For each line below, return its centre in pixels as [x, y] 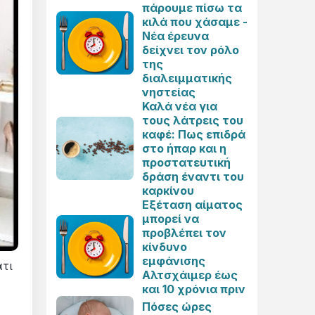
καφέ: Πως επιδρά [194, 134]
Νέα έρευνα [175, 36]
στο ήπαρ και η [184, 148]
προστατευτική [186, 162]
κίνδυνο [165, 247]
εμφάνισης [174, 261]
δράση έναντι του [193, 176]
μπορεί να [171, 219]
